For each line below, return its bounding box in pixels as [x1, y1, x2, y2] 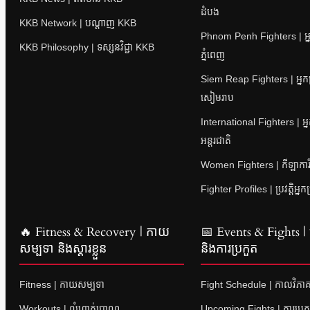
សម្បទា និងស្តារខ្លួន [19, 239, 107, 257]
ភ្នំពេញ [201, 48, 226, 60]
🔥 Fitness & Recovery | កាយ [19, 223, 170, 241]
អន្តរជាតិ [201, 134, 232, 146]
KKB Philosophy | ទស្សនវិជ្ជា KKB [19, 41, 154, 53]
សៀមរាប [201, 91, 235, 103]
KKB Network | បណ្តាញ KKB [19, 17, 136, 28]
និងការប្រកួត [201, 239, 258, 257]
